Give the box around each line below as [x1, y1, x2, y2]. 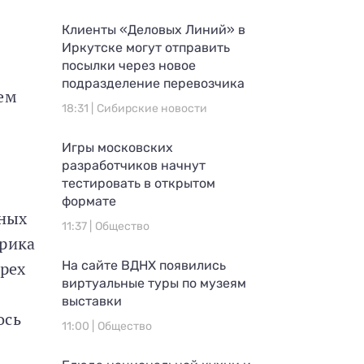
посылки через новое [62, 58, 196, 73]
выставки [62, 293, 122, 309]
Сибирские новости [97, 102, 207, 115]
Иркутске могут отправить [62, 40, 230, 55]
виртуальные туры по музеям [62, 275, 246, 291]
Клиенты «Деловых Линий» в [62, 22, 245, 37]
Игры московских [62, 140, 173, 155]
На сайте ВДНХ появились [62, 258, 226, 273]
